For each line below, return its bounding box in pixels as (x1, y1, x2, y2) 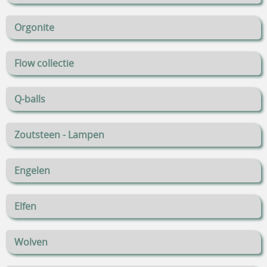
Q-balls (14, 92, 45, 106)
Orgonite (14, 21, 54, 35)
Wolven (14, 235, 48, 249)
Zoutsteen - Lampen (14, 128, 104, 142)
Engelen (14, 164, 50, 178)
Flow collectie (14, 57, 74, 70)
